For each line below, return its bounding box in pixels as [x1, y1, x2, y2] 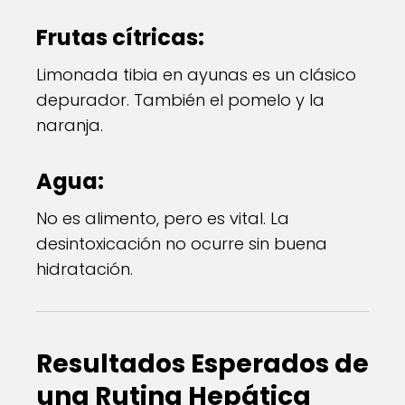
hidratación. [36, 258, 133, 280]
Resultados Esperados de [36, 346, 369, 381]
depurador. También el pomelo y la [36, 89, 325, 111]
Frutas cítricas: [36, 23, 204, 52]
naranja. [36, 114, 103, 137]
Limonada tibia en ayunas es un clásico [36, 63, 356, 86]
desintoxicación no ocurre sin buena [36, 232, 327, 255]
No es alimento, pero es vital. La [36, 207, 289, 230]
